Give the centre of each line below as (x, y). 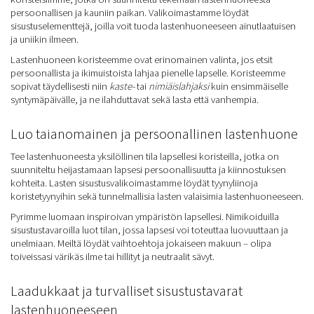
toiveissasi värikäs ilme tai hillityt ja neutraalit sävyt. (112, 256)
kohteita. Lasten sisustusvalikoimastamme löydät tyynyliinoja (134, 183)
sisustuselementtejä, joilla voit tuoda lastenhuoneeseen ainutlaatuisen (153, 26)
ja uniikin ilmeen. (45, 39)
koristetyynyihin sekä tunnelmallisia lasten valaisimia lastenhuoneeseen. (157, 196)
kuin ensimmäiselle (248, 86)
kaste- (122, 86)
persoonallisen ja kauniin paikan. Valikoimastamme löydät (130, 12)
